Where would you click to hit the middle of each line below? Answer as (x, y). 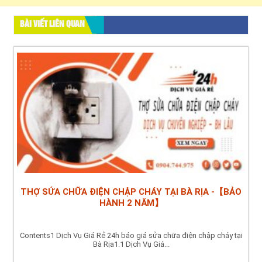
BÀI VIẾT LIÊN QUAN (52, 25)
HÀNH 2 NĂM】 (131, 203)
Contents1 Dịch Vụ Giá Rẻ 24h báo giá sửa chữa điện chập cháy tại (131, 235)
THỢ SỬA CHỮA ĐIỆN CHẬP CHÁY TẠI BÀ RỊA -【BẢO (131, 192)
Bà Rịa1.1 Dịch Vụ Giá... (131, 244)
